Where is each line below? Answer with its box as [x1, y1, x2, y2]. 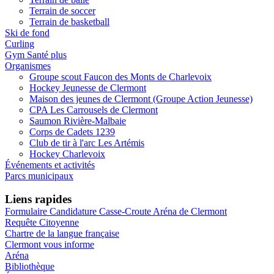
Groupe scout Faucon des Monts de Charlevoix [29, 71, 212, 82]
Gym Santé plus [5, 49, 67, 60]
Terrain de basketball [29, 16, 109, 27]
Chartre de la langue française [5, 228, 119, 239]
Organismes [5, 60, 51, 71]
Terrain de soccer [29, 5, 95, 16]
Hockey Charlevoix [29, 148, 105, 159]
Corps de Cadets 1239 [29, 126, 115, 137]
